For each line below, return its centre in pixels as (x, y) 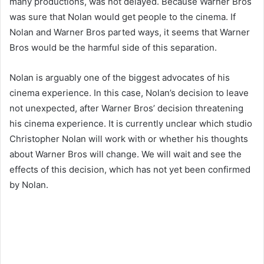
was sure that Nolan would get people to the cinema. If (123, 16)
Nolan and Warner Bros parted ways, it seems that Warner (130, 32)
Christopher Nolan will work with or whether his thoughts (129, 138)
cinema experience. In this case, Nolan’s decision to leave (129, 93)
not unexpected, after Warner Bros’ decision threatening (126, 108)
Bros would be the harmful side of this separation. (113, 47)
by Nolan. (29, 184)
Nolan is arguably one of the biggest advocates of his (120, 77)
